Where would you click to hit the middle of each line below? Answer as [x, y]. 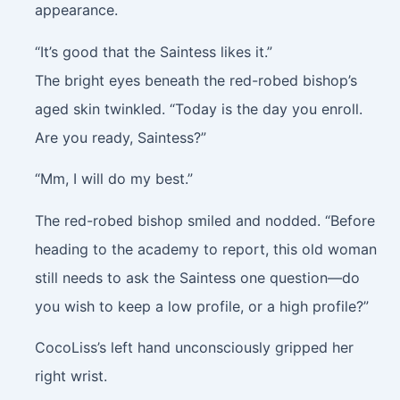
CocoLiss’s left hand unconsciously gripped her [194, 348]
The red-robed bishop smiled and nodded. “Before [204, 220]
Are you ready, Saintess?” [120, 137]
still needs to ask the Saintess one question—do [197, 277]
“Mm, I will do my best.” [113, 179]
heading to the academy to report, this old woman [205, 249]
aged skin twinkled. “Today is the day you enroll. [198, 108]
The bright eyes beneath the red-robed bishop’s [196, 80]
